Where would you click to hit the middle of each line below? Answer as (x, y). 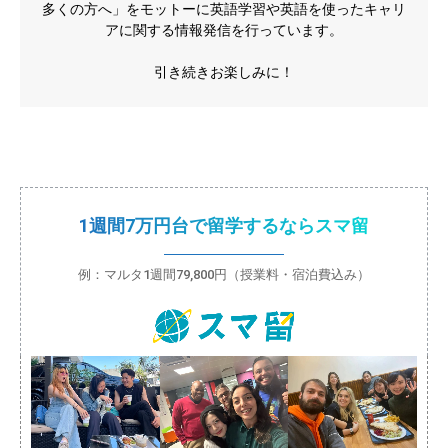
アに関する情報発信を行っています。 (224, 29)
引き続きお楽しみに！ (224, 71)
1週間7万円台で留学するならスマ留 (224, 225)
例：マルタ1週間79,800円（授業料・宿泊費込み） (224, 274)
